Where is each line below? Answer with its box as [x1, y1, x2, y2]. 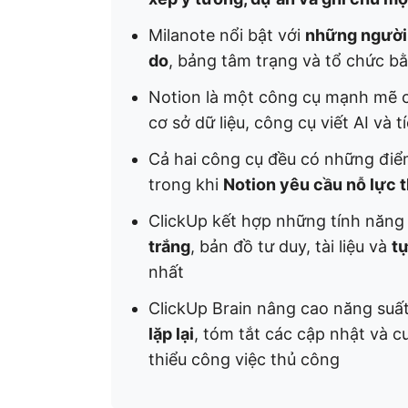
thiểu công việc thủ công [148, 350, 340, 369]
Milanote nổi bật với [148, 25, 305, 45]
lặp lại [148, 324, 194, 343]
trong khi [148, 175, 223, 194]
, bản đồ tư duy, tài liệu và [190, 237, 392, 256]
